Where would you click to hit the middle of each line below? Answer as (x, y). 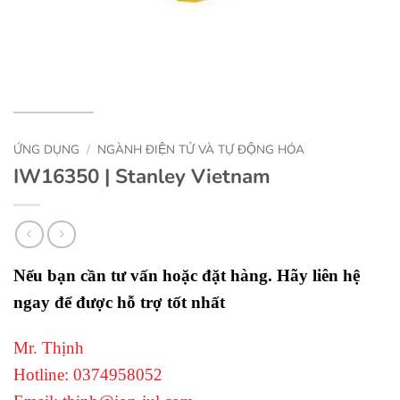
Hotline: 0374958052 (88, 375)
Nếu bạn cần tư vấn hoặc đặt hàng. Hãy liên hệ (187, 276)
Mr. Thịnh (49, 348)
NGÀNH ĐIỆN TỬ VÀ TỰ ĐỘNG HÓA (201, 150)
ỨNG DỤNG (46, 150)
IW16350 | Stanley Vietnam (142, 176)
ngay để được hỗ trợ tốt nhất (119, 303)
